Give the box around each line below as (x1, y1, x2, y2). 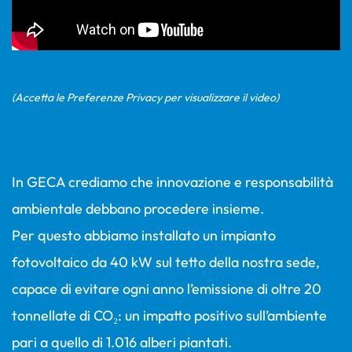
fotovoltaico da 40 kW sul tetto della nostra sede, (12, 252, 320, 271)
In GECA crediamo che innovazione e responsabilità (12, 172, 333, 191)
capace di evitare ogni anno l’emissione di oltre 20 (12, 279, 321, 298)
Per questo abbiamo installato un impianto (12, 225, 276, 244)
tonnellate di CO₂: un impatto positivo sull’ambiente (12, 306, 327, 324)
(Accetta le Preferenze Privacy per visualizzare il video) (12, 90, 279, 104)
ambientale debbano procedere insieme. (12, 199, 264, 218)
